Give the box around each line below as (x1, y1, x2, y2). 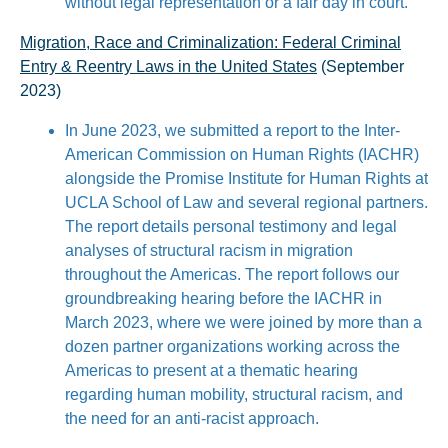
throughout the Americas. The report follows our (65, 266, 399, 283)
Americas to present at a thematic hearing (65, 362, 358, 379)
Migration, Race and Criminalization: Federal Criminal (20, 34, 401, 51)
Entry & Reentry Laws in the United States (20, 58, 317, 75)
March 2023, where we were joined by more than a (65, 314, 422, 331)
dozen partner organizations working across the (65, 338, 400, 355)
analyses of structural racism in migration (65, 242, 353, 259)
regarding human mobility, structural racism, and (65, 386, 403, 403)
